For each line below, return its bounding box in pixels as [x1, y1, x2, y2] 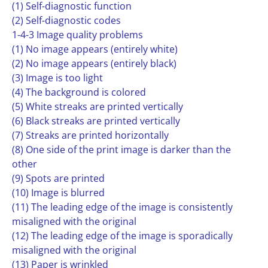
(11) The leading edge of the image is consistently [12, 200, 233, 214]
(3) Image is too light [12, 71, 103, 84]
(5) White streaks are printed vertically [12, 100, 183, 113]
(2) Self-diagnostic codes [12, 14, 121, 27]
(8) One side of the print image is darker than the [12, 143, 231, 156]
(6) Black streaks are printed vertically [12, 114, 180, 127]
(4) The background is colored [12, 86, 146, 99]
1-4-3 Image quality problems [12, 28, 143, 41]
